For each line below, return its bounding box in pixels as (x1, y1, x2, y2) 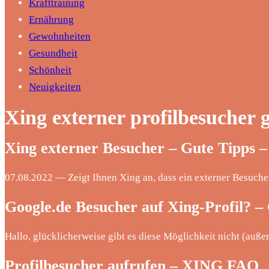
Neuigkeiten (29, 81, 81, 92)
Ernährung (29, 14, 74, 25)
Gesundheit (29, 47, 77, 59)
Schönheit (29, 64, 71, 76)
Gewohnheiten (29, 31, 91, 42)
